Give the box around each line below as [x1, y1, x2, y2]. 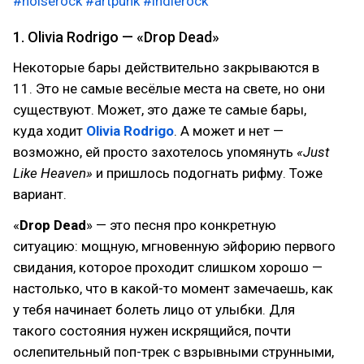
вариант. [13, 186, 67, 202]
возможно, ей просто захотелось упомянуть [13, 144, 297, 160]
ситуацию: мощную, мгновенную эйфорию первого [13, 238, 336, 254]
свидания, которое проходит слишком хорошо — [13, 259, 323, 275]
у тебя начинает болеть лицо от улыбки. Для [13, 301, 295, 318]
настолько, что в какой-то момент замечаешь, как [13, 280, 333, 297]
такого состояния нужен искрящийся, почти [13, 323, 291, 339]
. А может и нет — [174, 123, 284, 139]
